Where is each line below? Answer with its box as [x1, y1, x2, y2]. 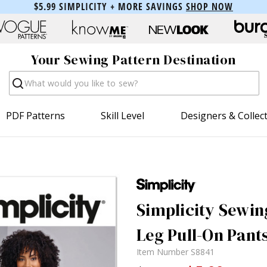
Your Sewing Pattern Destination [31, 51, 236, 69]
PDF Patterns [6, 108, 66, 122]
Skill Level [101, 108, 145, 122]
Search [8, 70, 39, 83]
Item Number [136, 246, 191, 257]
